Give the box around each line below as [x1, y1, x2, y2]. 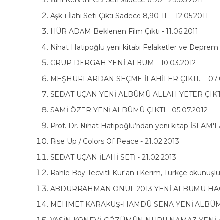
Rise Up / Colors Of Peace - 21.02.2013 [50, 137, 179, 146]
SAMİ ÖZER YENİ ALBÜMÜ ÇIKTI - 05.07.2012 [50, 106, 208, 114]
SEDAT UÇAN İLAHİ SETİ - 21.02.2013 [50, 153, 176, 162]
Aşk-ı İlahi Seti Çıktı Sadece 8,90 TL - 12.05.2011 [50, 11, 208, 20]
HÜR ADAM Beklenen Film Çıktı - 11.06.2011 [50, 27, 198, 36]
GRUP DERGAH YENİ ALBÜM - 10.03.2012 [50, 58, 196, 67]
